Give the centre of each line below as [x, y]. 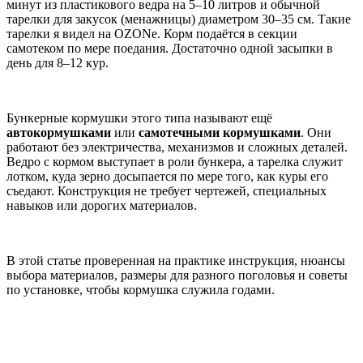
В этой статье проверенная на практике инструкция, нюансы [176, 260]
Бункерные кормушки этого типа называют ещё [139, 117]
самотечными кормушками [220, 132]
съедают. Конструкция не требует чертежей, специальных [167, 190]
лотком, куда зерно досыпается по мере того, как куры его [167, 176]
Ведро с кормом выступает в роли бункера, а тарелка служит [175, 161]
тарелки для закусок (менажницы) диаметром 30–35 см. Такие [179, 19]
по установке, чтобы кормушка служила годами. [141, 289]
